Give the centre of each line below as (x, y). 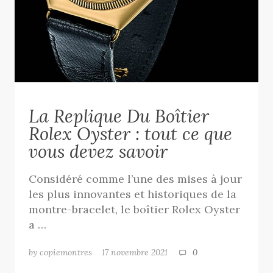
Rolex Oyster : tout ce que (131, 134)
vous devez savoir (98, 152)
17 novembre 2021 (140, 252)
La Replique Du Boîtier (119, 116)
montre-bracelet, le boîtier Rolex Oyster (135, 210)
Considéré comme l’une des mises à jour (136, 179)
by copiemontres (61, 252)
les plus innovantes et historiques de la (133, 194)
